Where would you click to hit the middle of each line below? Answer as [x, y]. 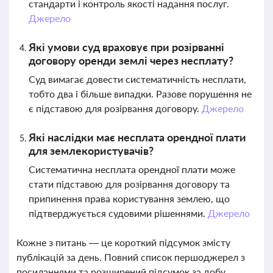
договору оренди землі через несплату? [131, 60]
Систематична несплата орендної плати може [132, 169]
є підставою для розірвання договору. [115, 108]
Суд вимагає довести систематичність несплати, [137, 79]
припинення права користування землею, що [129, 198]
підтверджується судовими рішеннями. [118, 213]
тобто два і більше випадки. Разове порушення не [140, 94]
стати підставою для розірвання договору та [129, 184]
